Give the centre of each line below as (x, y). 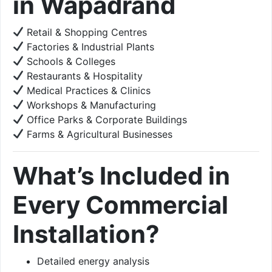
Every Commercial (121, 205)
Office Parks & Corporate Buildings (106, 119)
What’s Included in (121, 175)
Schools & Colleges (70, 61)
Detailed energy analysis (93, 261)
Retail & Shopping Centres (86, 32)
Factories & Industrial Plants (89, 46)
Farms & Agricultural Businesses (98, 134)
